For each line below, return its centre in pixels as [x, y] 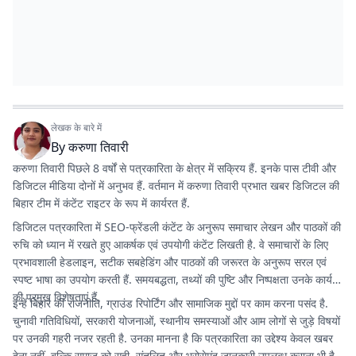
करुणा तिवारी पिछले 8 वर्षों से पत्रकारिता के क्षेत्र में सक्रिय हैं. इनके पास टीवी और [174, 168]
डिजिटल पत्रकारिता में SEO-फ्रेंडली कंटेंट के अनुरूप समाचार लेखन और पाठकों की [177, 227]
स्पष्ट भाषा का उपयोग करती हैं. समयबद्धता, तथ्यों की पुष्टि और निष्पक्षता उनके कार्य [172, 279]
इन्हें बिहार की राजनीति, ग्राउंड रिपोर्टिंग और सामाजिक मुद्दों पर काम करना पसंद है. [170, 303]
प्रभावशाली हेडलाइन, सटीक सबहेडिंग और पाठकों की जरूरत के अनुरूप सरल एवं [170, 262]
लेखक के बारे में [76, 128]
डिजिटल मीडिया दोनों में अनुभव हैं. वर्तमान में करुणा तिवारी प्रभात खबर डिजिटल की [176, 186]
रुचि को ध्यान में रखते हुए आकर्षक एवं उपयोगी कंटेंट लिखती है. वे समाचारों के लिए [170, 244]
